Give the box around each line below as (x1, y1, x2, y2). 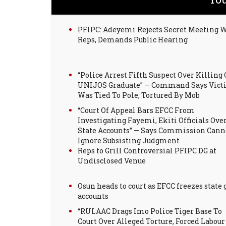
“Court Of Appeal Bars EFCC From (78, 105, 195, 115)
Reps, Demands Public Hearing (78, 35, 188, 44)
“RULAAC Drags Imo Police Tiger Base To (78, 206, 222, 216)
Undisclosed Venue (78, 156, 146, 165)
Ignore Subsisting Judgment (78, 136, 180, 145)
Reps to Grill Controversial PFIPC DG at (78, 146, 216, 155)
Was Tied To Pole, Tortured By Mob (78, 90, 200, 100)
